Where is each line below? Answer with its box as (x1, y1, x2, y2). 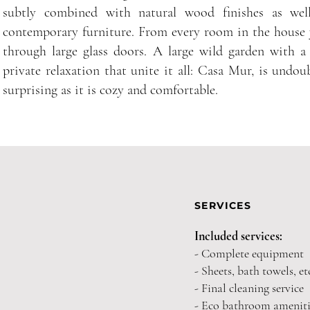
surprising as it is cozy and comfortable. (3, 82, 218, 98)
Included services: (194, 228, 282, 244)
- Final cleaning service (194, 280, 304, 295)
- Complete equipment (194, 246, 304, 261)
